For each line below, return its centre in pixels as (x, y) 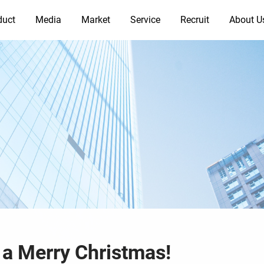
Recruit (194, 20)
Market (95, 20)
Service (145, 20)
